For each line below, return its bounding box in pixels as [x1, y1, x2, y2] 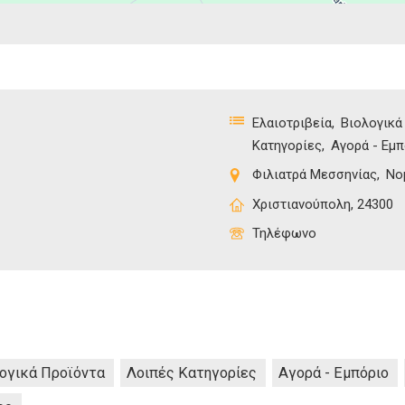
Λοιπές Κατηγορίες [127, 364, 257, 382]
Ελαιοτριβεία [252, 114, 332, 131]
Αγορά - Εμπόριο [278, 364, 389, 382]
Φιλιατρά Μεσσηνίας [252, 166, 377, 184]
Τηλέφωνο [252, 225, 316, 242]
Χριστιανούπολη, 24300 [252, 195, 393, 212]
